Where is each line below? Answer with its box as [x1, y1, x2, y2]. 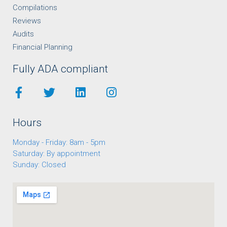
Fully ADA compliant [13, 62, 108, 75]
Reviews [13, 16, 41, 25]
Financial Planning [13, 42, 72, 52]
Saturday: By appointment [13, 148, 100, 158]
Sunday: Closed [13, 160, 66, 169]
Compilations [13, 3, 57, 12]
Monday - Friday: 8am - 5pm [13, 137, 105, 147]
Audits [13, 29, 34, 39]
